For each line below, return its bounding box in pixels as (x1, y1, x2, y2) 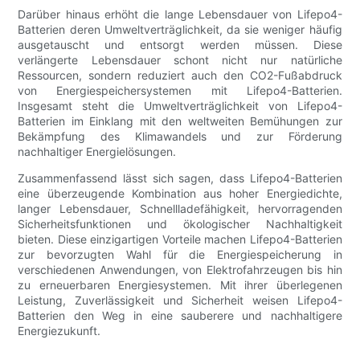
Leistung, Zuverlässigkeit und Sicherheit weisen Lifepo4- (18, 293, 342, 308)
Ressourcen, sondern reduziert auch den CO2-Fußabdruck (18, 68, 342, 83)
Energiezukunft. (18, 324, 101, 338)
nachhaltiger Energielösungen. (18, 145, 177, 159)
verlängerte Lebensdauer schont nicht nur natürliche (18, 53, 342, 67)
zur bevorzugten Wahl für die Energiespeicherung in (18, 247, 342, 262)
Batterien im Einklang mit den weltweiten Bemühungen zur (18, 114, 342, 129)
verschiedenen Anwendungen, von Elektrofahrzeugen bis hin (18, 263, 342, 277)
